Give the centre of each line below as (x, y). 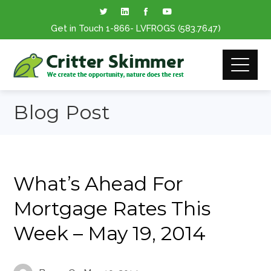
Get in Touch (78, 28)
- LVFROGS (154, 28)
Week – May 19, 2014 (110, 233)
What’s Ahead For (99, 184)
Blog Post (62, 112)
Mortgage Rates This (112, 208)
